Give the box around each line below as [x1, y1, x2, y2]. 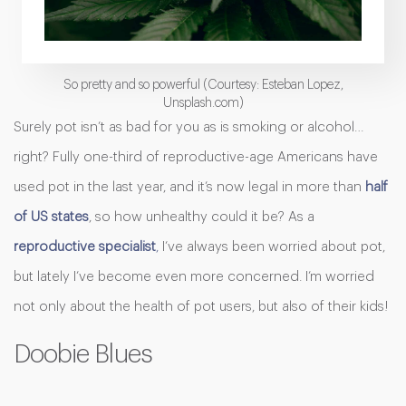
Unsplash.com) [162, 97, 244, 111]
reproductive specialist [14, 240, 156, 255]
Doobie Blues [14, 342, 152, 368]
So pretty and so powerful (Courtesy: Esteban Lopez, [63, 79, 343, 92]
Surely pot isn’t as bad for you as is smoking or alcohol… [14, 121, 363, 135]
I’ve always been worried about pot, [159, 240, 385, 255]
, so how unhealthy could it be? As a [89, 210, 314, 225]
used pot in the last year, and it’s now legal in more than [14, 180, 365, 195]
